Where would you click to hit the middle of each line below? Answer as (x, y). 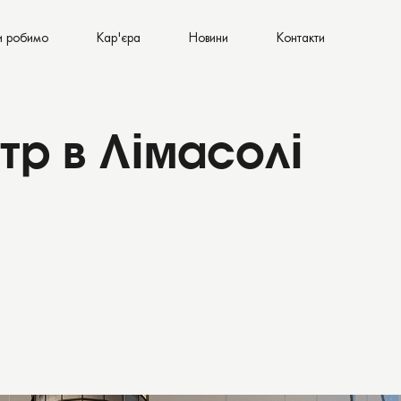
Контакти (301, 38)
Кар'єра (119, 38)
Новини (209, 38)
